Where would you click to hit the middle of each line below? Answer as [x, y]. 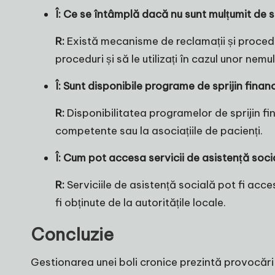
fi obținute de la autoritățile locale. [141, 203]
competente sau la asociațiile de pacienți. [159, 131]
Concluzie [72, 234]
